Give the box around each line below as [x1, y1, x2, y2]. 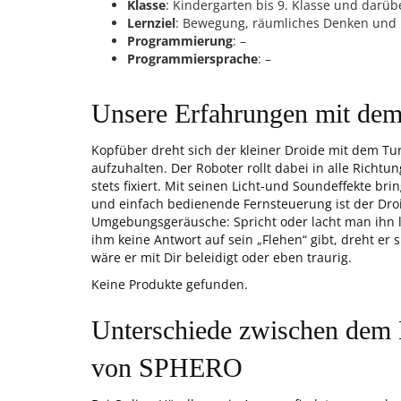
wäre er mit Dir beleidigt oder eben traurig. [91, 249, 352, 266]
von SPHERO [91, 353, 243, 382]
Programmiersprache [127, 50, 258, 67]
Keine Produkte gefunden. [91, 276, 248, 293]
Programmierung [127, 32, 233, 49]
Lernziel [127, 14, 175, 31]
